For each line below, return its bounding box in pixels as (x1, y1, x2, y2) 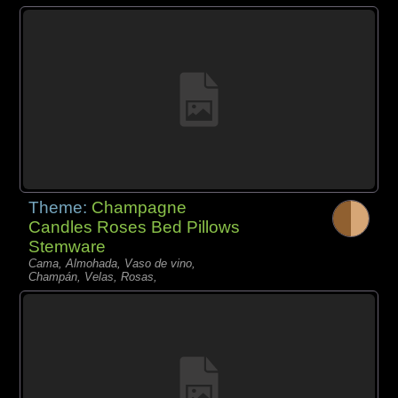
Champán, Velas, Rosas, (28, 270, 158, 284)
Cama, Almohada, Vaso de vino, (28, 257, 196, 271)
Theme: (28, 198, 92, 218)
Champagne (92, 198, 187, 218)
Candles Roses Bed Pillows (28, 218, 241, 237)
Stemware (28, 237, 107, 257)
